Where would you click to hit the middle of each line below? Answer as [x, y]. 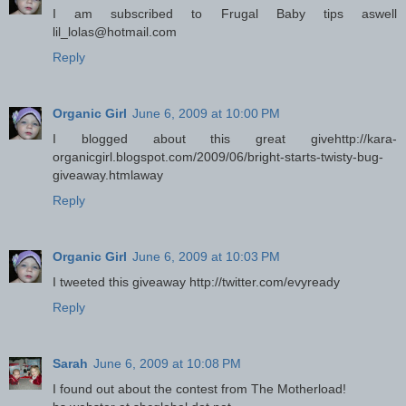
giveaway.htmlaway [108, 175]
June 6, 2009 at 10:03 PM [206, 257]
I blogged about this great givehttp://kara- [225, 139]
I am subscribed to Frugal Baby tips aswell [225, 14]
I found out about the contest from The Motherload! [199, 389]
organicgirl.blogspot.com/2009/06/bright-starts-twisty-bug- [218, 157]
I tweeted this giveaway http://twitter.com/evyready [196, 282]
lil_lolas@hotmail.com [115, 32]
